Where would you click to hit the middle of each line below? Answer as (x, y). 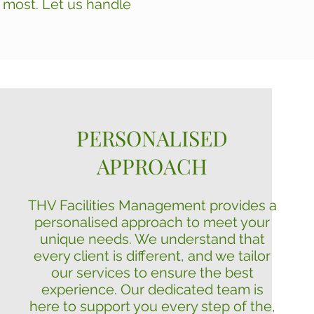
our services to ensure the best (152, 273)
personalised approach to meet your (152, 222)
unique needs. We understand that (152, 239)
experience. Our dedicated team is (152, 289)
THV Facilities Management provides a (152, 205)
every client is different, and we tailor (152, 256)
